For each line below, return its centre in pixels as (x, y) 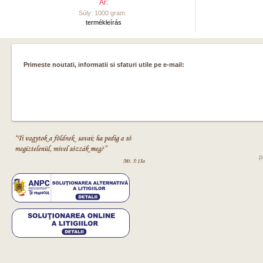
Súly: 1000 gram (103, 13)
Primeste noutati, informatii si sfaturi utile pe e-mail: (104, 65)
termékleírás (103, 22)
